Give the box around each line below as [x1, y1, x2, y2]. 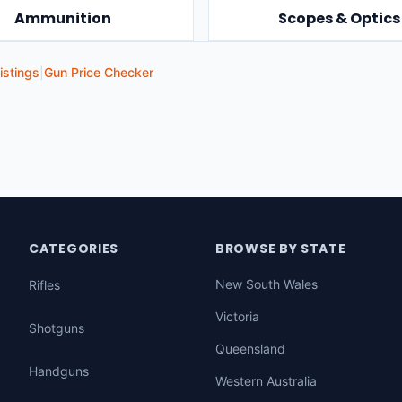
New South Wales [215, 276, 318, 292]
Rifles [29, 277, 60, 293]
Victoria [215, 309, 259, 324]
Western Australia [215, 373, 317, 389]
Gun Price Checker [44, 65, 153, 80]
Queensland [215, 341, 285, 356]
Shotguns [29, 320, 84, 336]
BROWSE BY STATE [215, 240, 346, 258]
